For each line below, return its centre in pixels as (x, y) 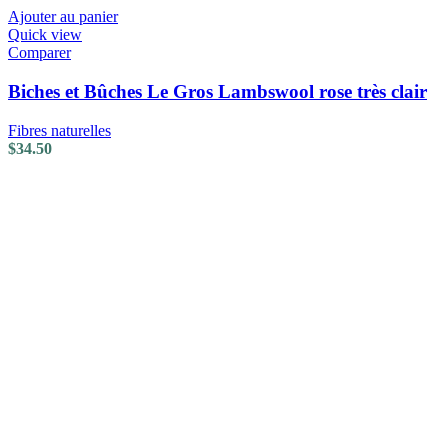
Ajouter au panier (63, 17)
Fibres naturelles (59, 130)
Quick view (45, 35)
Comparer (39, 53)
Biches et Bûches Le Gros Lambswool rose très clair (217, 92)
